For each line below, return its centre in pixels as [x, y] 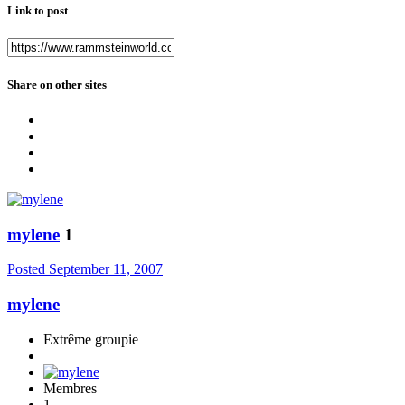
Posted [28, 269]
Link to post [38, 11]
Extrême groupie [91, 339]
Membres [70, 388]
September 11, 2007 [106, 269]
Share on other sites [57, 84]
